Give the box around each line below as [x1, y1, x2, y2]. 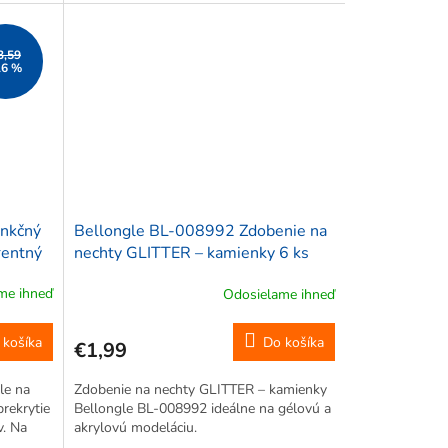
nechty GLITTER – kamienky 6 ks [73, 242, 309, 265]
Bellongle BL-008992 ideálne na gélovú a [73, 399, 331, 419]
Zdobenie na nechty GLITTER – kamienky [73, 380, 327, 400]
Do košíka [262, 333, 324, 353]
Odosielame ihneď [222, 284, 335, 304]
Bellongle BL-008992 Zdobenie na [73, 220, 327, 243]
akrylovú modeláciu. [73, 418, 197, 438]
